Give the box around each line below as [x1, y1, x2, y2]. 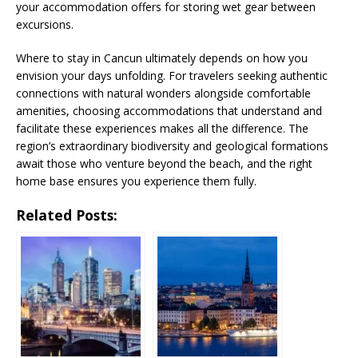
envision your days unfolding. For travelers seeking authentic [16, 67, 328, 83]
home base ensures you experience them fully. [16, 173, 257, 189]
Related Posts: [16, 205, 117, 225]
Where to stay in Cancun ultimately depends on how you [16, 50, 308, 66]
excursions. [16, 16, 74, 32]
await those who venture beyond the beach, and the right [16, 155, 312, 171]
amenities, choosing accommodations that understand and [16, 102, 322, 118]
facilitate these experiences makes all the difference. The [16, 120, 308, 136]
